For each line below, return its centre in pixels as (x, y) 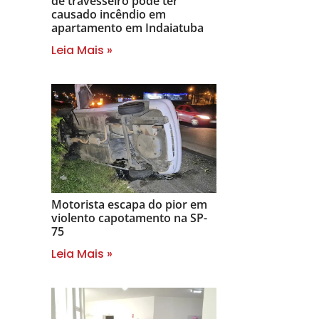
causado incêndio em (109, 14)
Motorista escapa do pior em (129, 204)
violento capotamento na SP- (129, 218)
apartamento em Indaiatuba (127, 27)
